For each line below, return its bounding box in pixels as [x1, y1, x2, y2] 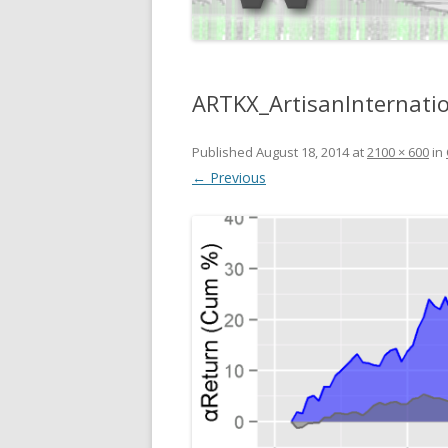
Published [192, 143, 256, 161]
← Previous [192, 168, 266, 187]
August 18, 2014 [256, 143, 349, 161]
